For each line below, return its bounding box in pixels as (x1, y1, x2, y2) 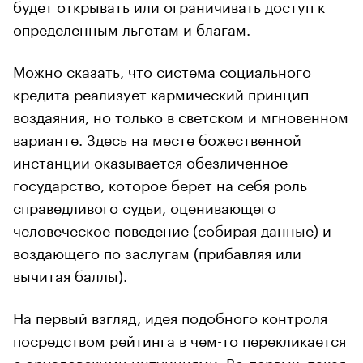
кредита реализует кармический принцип (13, 80, 309, 104)
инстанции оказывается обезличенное (13, 148, 288, 172)
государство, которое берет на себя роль (13, 171, 307, 194)
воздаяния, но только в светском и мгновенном (13, 103, 348, 126)
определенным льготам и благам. (13, 15, 250, 39)
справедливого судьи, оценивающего (13, 194, 276, 217)
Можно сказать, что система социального (13, 58, 311, 81)
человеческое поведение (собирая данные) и (13, 216, 331, 240)
